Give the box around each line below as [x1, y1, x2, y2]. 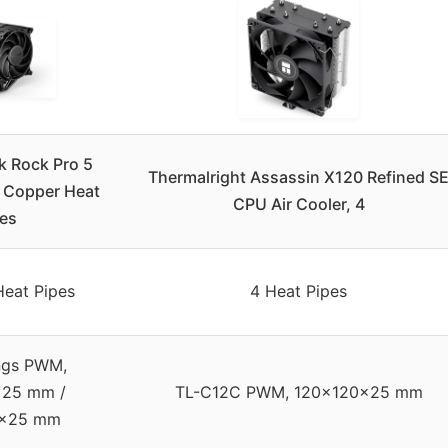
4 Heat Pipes [250, 280, 347, 301]
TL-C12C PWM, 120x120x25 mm [174, 381, 423, 402]
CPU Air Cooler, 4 [232, 193, 365, 214]
